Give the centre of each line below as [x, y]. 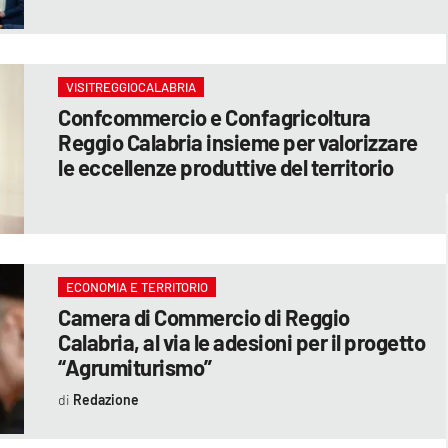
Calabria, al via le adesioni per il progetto [242, 341]
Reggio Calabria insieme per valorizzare [238, 141]
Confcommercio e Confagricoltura [214, 116]
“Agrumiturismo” [135, 366]
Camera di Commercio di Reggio [204, 316]
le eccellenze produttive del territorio [226, 166]
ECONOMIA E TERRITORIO [137, 286]
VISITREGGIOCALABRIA [131, 86]
